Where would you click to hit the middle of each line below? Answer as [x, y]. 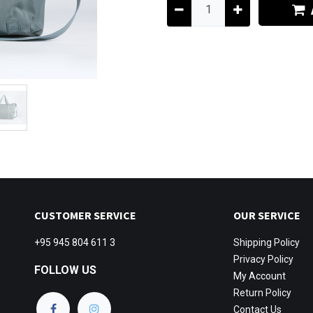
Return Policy [262, 293]
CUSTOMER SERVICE [85, 216]
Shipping [254, 243]
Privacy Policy [263, 260]
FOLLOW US [65, 270]
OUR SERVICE [267, 216]
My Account [260, 276]
